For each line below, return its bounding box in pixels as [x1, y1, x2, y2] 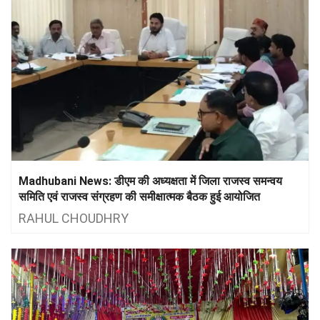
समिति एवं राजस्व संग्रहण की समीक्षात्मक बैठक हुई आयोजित [19, 189, 260, 204]
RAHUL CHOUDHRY [19, 210, 129, 226]
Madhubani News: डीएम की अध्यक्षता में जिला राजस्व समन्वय [19, 174, 282, 188]
